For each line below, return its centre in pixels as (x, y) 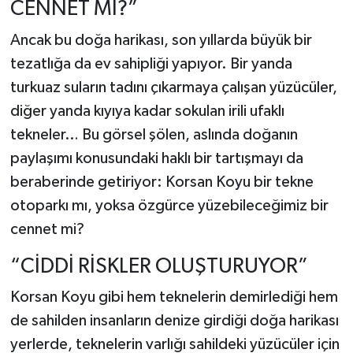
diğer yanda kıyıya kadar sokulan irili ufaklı (147, 111)
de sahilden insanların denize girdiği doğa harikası (174, 321)
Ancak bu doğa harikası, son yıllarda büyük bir (161, 40)
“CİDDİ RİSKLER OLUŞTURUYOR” (159, 266)
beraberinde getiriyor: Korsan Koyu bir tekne (162, 182)
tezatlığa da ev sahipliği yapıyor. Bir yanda (151, 63)
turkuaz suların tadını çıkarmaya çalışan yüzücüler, (173, 87)
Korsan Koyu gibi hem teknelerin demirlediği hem (174, 297)
